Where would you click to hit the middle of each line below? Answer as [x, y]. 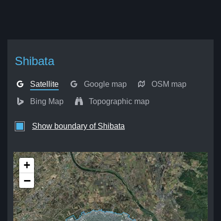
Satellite [45, 84]
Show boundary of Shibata [78, 126]
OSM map [169, 84]
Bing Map [47, 101]
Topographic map [119, 101]
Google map [105, 84]
